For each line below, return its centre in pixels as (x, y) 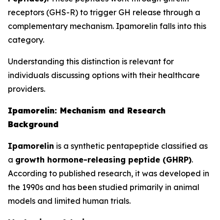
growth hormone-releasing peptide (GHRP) (103, 160)
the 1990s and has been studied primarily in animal (104, 187)
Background (33, 124)
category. (26, 40)
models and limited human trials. (69, 201)
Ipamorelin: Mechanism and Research (87, 110)
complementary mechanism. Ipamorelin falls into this (107, 26)
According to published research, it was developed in (109, 173)
